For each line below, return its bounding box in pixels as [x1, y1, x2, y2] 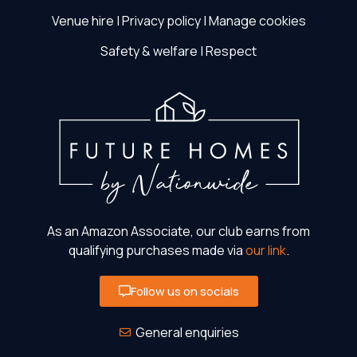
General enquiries [135, 323, 240, 341]
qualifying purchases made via [68, 241, 245, 259]
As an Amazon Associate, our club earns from [47, 222, 310, 240]
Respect [206, 42, 257, 61]
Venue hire [51, 11, 114, 29]
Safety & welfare [100, 42, 198, 61]
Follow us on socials [130, 282, 239, 300]
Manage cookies [208, 11, 306, 29]
